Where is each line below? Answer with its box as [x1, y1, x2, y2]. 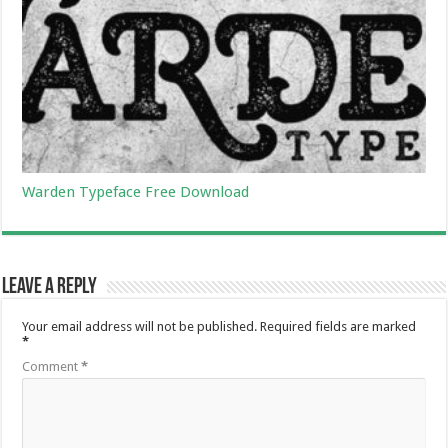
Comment [22, 358, 82, 374]
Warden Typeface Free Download [22, 182, 250, 201]
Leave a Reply [2, 275, 98, 299]
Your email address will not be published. [22, 318, 258, 334]
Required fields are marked [260, 318, 417, 334]
